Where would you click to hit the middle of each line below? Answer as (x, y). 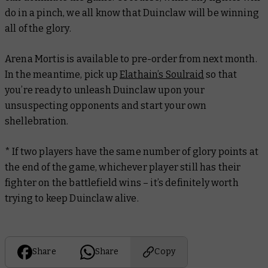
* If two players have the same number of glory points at (132, 151)
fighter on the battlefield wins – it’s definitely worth (122, 182)
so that (221, 74)
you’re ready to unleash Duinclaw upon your (105, 90)
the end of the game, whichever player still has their (123, 167)
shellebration (36, 121)
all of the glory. (38, 28)
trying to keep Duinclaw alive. (72, 198)
